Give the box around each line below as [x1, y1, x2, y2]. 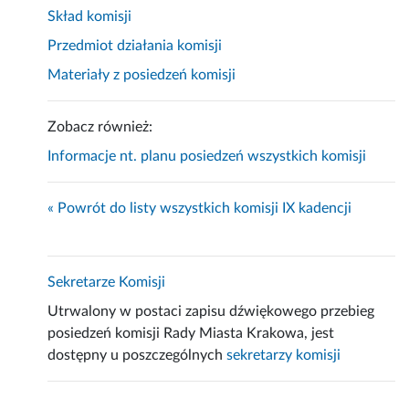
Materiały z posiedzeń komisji [47, 68, 236, 83]
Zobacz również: [47, 120, 153, 135]
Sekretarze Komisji [47, 275, 166, 290]
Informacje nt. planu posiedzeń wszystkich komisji [47, 149, 367, 164]
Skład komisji [47, 9, 132, 25]
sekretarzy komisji [226, 348, 341, 363]
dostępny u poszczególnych [47, 348, 227, 363]
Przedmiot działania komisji [47, 38, 223, 54]
